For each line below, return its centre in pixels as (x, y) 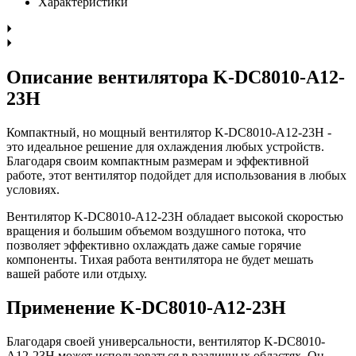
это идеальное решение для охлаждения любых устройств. (165, 146)
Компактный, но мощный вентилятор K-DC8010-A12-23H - (169, 132)
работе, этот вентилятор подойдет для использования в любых (176, 175)
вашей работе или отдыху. (77, 273)
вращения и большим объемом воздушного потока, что (156, 230)
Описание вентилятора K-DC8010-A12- (176, 77)
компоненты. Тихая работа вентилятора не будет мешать (160, 259)
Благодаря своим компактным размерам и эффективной (158, 161)
